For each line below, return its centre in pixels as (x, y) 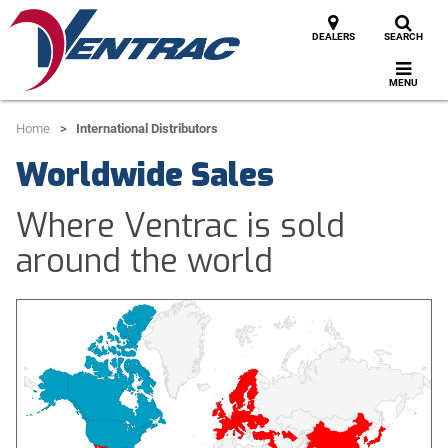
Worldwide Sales (145, 174)
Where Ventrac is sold (181, 226)
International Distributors (147, 128)
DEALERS (333, 36)
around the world (145, 261)
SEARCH (403, 36)
